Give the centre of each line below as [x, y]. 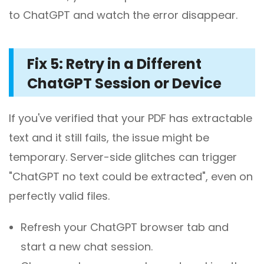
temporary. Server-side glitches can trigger [123, 157]
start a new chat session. [87, 247]
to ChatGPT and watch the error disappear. [123, 15]
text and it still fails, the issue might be [109, 138]
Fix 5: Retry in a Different [114, 64]
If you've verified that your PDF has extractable [131, 118]
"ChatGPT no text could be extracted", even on [131, 177]
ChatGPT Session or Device [124, 84]
